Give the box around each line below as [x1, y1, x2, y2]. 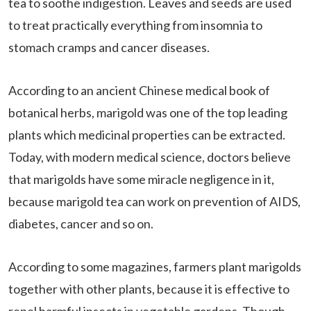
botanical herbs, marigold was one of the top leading [8, 105, 287, 121]
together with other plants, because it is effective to [8, 281, 289, 297]
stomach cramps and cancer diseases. [8, 40, 210, 56]
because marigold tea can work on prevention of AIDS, [8, 194, 301, 210]
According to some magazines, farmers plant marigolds [8, 259, 301, 275]
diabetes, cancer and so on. [8, 216, 153, 232]
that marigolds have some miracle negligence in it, [8, 171, 274, 187]
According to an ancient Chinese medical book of [8, 83, 270, 99]
